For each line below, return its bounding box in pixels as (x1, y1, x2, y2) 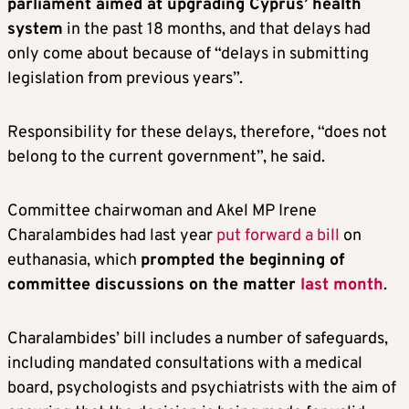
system (7, 19, 63, 41)
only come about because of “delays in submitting (7, 44, 369, 66)
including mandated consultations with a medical (7, 353, 362, 375)
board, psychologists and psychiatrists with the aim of (7, 378, 396, 400)
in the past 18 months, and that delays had (63, 19, 371, 41)
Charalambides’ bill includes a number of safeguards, (7, 329, 388, 351)
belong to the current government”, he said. (7, 147, 325, 169)
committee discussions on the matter (7, 275, 300, 297)
